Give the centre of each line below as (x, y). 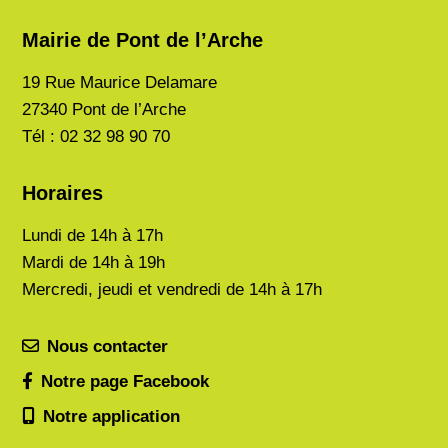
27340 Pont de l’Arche (104, 110)
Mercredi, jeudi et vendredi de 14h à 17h (172, 290)
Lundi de (56, 236)
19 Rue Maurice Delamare (120, 83)
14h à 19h (129, 263)
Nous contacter (108, 347)
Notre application (112, 417)
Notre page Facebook (125, 382)
